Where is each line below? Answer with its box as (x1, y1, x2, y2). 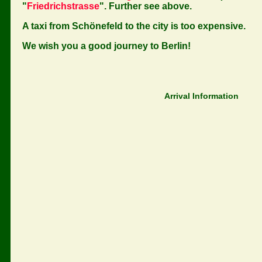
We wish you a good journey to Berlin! (22, 41, 191, 51)
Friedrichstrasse (27, 1, 99, 11)
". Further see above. (99, 1, 192, 11)
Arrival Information (164, 91, 239, 101)
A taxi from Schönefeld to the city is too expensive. (22, 21, 246, 31)
